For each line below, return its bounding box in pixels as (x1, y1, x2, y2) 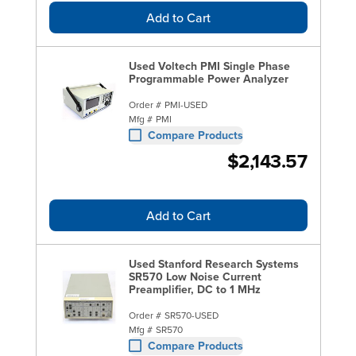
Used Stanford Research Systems (128, 255, 299, 272)
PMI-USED (164, 97, 207, 111)
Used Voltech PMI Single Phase (128, 57, 290, 74)
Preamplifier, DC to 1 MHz (128, 281, 261, 297)
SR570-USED (164, 308, 219, 322)
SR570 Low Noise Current (128, 268, 261, 284)
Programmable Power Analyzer (128, 70, 288, 87)
